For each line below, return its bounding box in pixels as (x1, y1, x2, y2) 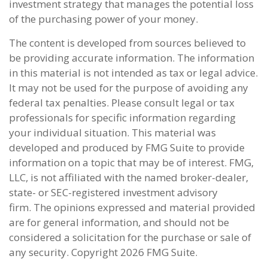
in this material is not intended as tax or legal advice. (9, 66, 258, 80)
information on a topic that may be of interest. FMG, (9, 156, 254, 169)
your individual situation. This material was (9, 126, 216, 139)
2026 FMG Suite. (120, 245, 197, 259)
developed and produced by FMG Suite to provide (9, 141, 245, 154)
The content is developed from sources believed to (9, 36, 246, 50)
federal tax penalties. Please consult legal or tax (9, 96, 234, 109)
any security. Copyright (9, 245, 120, 259)
